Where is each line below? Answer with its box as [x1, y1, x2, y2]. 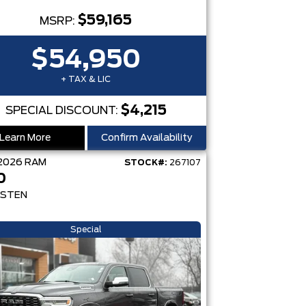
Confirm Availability [100, 133, 193, 143]
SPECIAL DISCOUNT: [5, 105, 121, 116]
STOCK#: [124, 158, 167, 167]
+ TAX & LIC [61, 75, 111, 83]
